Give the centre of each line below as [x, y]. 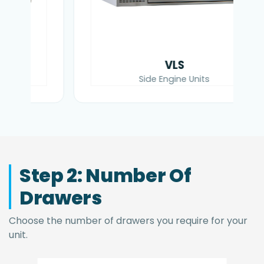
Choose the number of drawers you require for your [128, 220]
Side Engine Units [174, 79]
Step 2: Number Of [105, 175]
